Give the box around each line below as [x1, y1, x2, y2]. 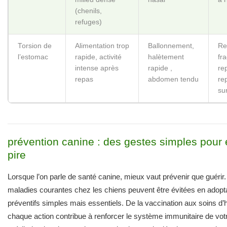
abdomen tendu [148, 75, 199, 84]
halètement [148, 53, 184, 61]
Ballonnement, [148, 42, 194, 50]
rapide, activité [75, 53, 122, 61]
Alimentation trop [75, 42, 129, 50]
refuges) [75, 18, 102, 26]
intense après [75, 64, 119, 72]
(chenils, [75, 7, 102, 15]
